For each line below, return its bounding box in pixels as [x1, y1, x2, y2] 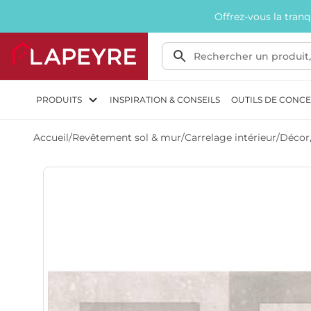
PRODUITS [36, 94, 82, 105]
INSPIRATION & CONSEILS [110, 94, 220, 105]
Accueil [33, 131, 69, 144]
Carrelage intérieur [185, 131, 276, 144]
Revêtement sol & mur [72, 131, 181, 144]
